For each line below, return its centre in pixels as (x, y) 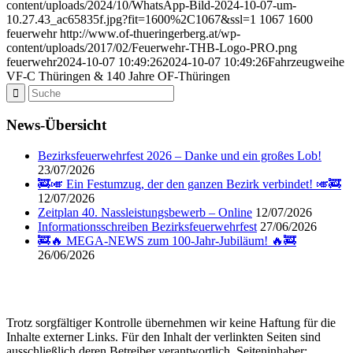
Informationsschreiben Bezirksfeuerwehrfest (147, 227)
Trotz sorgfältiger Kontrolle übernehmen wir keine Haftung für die (171, 323)
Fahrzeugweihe (306, 61)
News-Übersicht (56, 125)
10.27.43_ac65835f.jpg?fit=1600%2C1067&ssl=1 (131, 19)
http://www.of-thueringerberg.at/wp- (150, 33)
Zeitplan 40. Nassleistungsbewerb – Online (145, 213)
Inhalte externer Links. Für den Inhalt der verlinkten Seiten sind (163, 337)
